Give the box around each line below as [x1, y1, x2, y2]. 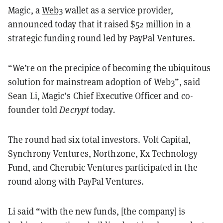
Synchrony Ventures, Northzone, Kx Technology [8, 147, 198, 159]
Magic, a [8, 3, 42, 16]
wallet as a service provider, [63, 3, 174, 16]
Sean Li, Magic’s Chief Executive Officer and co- [8, 89, 193, 102]
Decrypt [59, 103, 92, 115]
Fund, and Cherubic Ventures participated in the [8, 161, 198, 173]
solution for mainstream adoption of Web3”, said [8, 75, 200, 88]
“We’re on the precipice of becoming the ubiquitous [8, 61, 211, 74]
